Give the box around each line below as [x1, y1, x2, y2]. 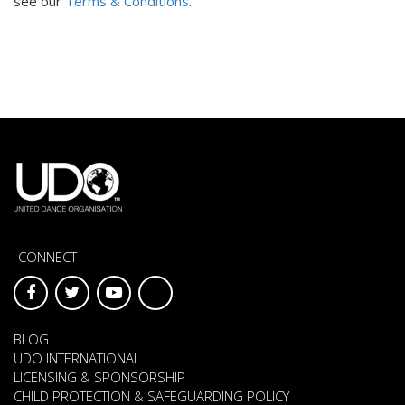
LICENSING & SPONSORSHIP [14, 367, 185, 386]
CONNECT [18, 247, 77, 266]
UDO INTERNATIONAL [14, 348, 140, 367]
